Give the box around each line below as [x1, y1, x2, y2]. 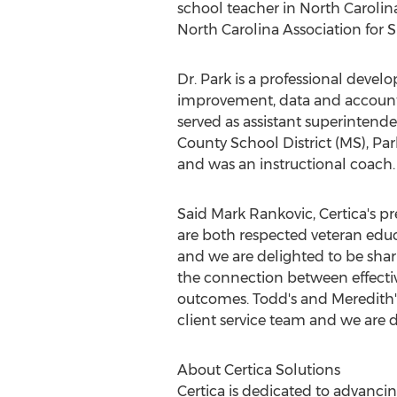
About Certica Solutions [176, 362, 340, 378]
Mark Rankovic [210, 206, 313, 222]
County [176, 135, 227, 152]
